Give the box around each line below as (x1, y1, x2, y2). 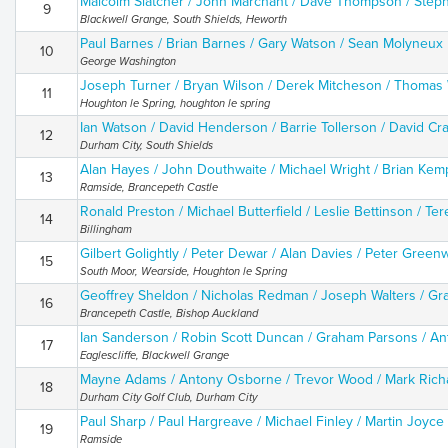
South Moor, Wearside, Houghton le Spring (80, 265, 287, 278)
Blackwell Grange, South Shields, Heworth (80, 13, 287, 26)
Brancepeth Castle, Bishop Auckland (80, 307, 258, 320)
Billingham (80, 223, 132, 236)
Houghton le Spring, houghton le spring (80, 97, 270, 110)
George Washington (80, 55, 176, 68)
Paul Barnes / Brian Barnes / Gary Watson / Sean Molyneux (80, 35, 443, 52)
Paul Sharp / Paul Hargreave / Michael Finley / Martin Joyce (80, 413, 444, 430)
